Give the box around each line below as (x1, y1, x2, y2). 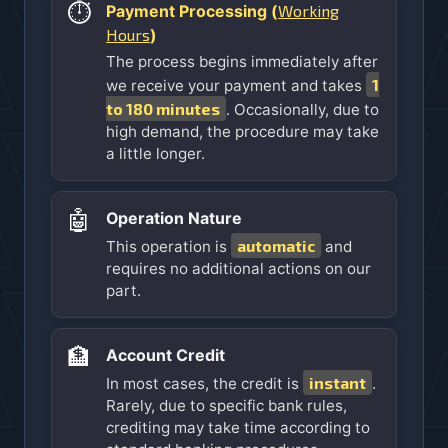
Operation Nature (106, 209, 242, 229)
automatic (237, 236, 315, 256)
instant (309, 373, 366, 393)
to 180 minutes (106, 99, 220, 119)
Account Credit (106, 346, 225, 366)
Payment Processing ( (106, 2, 278, 22)
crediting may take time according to (106, 418, 370, 438)
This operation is (106, 237, 231, 257)
